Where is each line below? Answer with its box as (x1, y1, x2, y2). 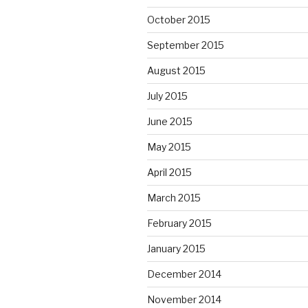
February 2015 (147, 217, 212, 229)
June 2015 (147, 115, 192, 127)
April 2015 (147, 166, 192, 178)
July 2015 (147, 89, 188, 102)
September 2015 (147, 38, 224, 51)
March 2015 (147, 191, 201, 203)
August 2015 (147, 64, 206, 76)
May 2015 (147, 140, 191, 153)
